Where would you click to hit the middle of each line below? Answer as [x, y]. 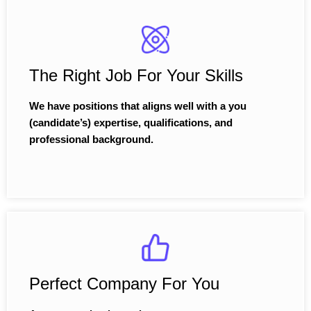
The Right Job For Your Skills [136, 75]
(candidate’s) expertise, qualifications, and [131, 123]
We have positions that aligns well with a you [138, 106]
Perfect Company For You [124, 284]
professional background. [91, 139]
